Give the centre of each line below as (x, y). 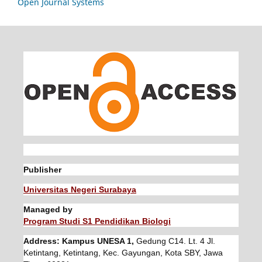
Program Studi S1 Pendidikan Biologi (97, 221)
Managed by (48, 210)
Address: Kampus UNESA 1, (80, 241)
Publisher (42, 170)
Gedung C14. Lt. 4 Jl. (175, 241)
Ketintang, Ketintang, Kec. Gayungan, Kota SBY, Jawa (123, 253)
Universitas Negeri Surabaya (80, 190)
